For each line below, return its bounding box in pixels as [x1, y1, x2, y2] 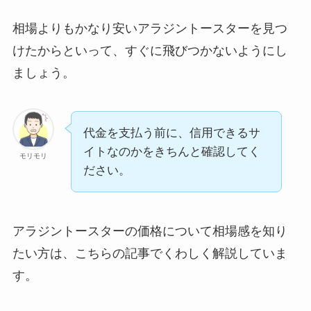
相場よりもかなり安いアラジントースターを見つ [12, 21, 287, 35]
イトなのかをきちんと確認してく [83, 145, 260, 159]
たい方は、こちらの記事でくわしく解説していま [12, 246, 287, 261]
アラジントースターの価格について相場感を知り [12, 224, 287, 239]
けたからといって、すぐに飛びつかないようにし [12, 43, 287, 58]
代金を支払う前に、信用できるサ [83, 126, 260, 140]
